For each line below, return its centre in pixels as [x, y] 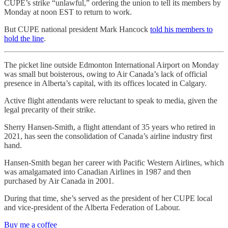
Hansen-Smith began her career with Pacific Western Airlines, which [114, 162]
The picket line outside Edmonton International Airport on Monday [111, 65]
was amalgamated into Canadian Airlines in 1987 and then [97, 172]
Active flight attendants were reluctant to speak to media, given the [111, 100]
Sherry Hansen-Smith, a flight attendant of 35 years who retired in [110, 127]
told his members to [181, 29]
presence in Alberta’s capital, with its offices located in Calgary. [105, 83]
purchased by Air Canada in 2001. [59, 181]
